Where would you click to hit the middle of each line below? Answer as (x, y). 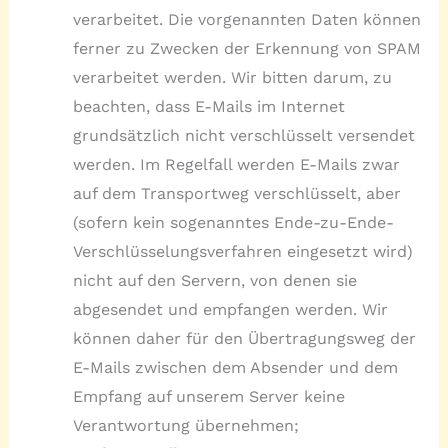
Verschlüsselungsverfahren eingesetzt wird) (242, 252)
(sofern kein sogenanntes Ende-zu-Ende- (233, 223)
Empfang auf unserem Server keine (208, 397)
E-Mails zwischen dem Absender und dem (235, 368)
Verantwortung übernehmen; (185, 426)
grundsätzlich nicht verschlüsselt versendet (243, 136)
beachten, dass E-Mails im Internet (208, 107)
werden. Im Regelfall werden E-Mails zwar (236, 165)
